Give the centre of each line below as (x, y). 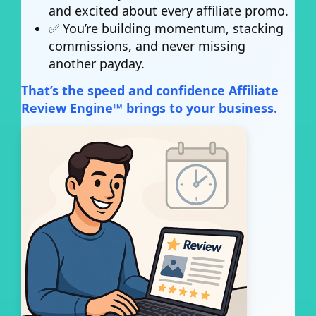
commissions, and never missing (147, 46)
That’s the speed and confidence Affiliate (150, 90)
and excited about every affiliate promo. (169, 11)
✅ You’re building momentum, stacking (166, 28)
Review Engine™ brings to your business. (149, 108)
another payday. (97, 63)
